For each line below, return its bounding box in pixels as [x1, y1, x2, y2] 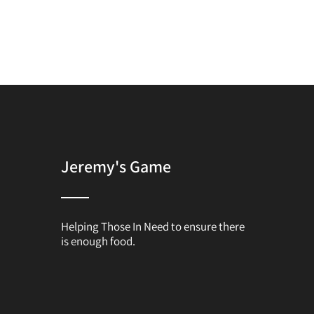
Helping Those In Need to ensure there [61, 219, 245, 234]
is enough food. [61, 233, 135, 249]
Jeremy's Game [61, 155, 171, 177]
